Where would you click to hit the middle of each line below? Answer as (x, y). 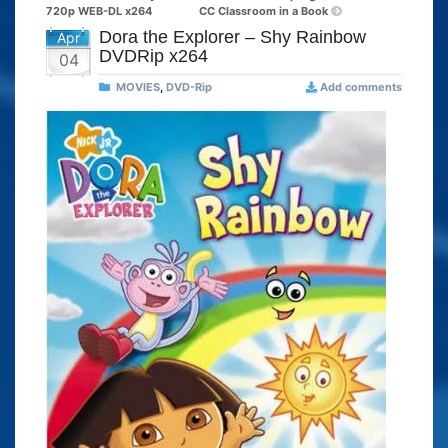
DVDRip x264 (153, 56)
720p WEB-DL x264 (99, 11)
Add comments (361, 87)
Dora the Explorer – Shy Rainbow (232, 37)
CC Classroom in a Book (263, 11)
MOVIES (138, 87)
